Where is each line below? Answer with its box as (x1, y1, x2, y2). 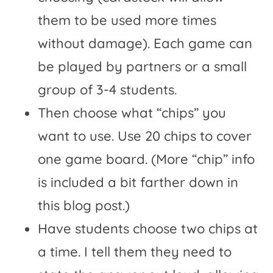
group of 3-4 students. (38, 81, 177, 99)
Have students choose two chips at (38, 220, 258, 238)
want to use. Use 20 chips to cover (38, 127, 252, 145)
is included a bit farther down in (38, 174, 239, 191)
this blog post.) (38, 197, 130, 214)
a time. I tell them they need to (38, 243, 232, 261)
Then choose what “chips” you (38, 104, 227, 122)
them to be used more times (38, 12, 217, 29)
